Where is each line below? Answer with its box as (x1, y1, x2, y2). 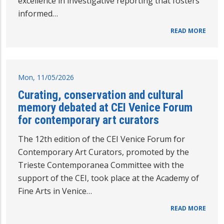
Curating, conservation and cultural (18, 88, 183, 102)
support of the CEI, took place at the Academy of (18, 172, 199, 184)
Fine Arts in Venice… (18, 185, 92, 197)
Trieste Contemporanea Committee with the (18, 159, 184, 171)
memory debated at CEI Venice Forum (18, 100, 192, 115)
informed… (18, 8, 58, 19)
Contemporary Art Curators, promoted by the (18, 146, 189, 158)
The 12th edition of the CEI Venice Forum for (18, 133, 185, 145)
